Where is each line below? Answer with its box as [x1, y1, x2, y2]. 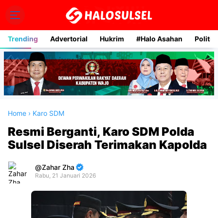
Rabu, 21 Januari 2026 [35, 171, 96, 179]
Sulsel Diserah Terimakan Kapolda [8, 137, 207, 152]
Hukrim [100, 35, 124, 43]
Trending [8, 35, 38, 43]
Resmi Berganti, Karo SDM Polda [8, 124, 194, 139]
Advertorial [50, 35, 88, 43]
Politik [195, 35, 216, 43]
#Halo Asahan [136, 35, 182, 43]
